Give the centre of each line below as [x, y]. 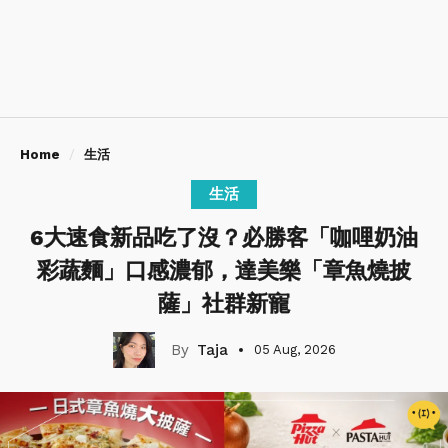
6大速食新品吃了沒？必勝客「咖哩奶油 [224, 238]
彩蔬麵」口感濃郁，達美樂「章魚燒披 [224, 271]
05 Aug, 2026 [294, 350]
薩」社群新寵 [224, 304]
